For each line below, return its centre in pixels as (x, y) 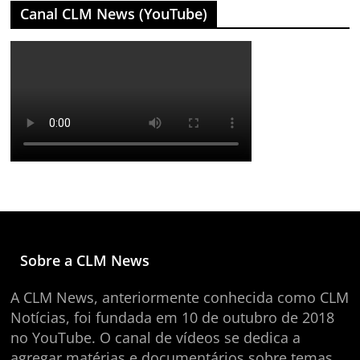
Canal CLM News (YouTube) (114, 13)
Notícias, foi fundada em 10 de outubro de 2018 (173, 317)
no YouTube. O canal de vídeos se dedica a (156, 337)
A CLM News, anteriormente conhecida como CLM (180, 297)
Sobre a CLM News (85, 260)
